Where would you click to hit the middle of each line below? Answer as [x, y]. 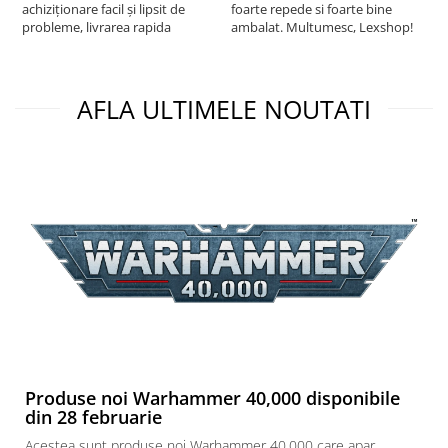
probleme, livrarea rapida [96, 26]
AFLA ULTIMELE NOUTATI [224, 108]
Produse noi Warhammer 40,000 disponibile [212, 397]
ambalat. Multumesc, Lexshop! [322, 26]
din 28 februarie [93, 416]
